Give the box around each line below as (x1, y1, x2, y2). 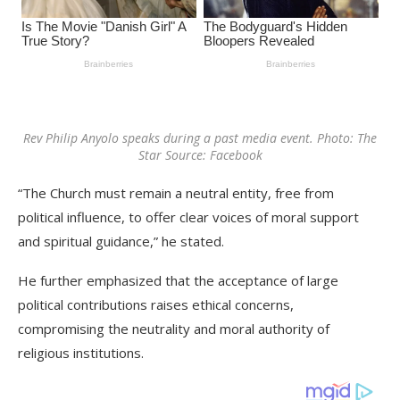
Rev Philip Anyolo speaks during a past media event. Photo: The (23, 129, 377, 147)
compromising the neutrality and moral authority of (18, 320, 329, 338)
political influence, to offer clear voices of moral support (18, 208, 359, 227)
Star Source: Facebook (137, 146, 262, 164)
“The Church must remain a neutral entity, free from (18, 184, 334, 203)
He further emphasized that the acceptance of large (18, 271, 338, 290)
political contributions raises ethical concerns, (18, 296, 294, 314)
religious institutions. (18, 344, 144, 362)
